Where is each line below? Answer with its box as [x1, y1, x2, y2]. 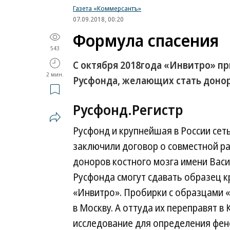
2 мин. [46, 70, 64, 78]
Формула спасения [73, 29, 219, 52]
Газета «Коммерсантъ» [73, 4, 141, 13]
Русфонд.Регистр [73, 100, 183, 119]
